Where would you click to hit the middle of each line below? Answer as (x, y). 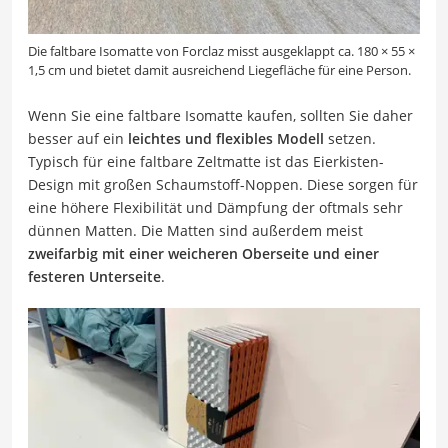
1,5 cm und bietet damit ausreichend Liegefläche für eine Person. (219, 70)
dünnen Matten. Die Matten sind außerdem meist (195, 231)
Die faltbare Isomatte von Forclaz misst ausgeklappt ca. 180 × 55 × (221, 51)
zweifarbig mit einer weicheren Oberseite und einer (203, 254)
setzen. (350, 139)
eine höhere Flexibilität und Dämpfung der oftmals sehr (215, 208)
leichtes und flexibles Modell (226, 139)
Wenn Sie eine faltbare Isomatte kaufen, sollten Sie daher (220, 116)
